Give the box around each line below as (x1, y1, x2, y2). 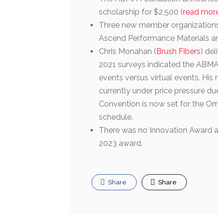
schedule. (99, 112, 133, 122)
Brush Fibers (156, 47, 200, 56)
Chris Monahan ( (99, 47, 156, 56)
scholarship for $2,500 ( (99, 7, 183, 17)
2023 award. (99, 139, 143, 148)
